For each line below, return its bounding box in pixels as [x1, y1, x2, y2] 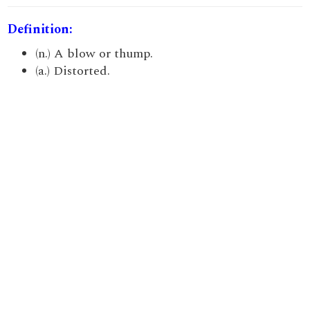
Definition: [8, 20, 73, 39]
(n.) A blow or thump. [35, 44, 154, 63]
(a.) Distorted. [35, 62, 111, 80]
